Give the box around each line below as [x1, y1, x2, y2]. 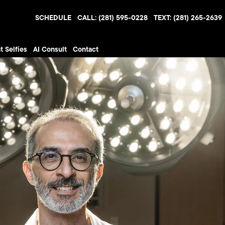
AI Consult [33, 44, 67, 55]
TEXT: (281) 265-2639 [154, 12, 222, 23]
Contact [72, 44, 98, 55]
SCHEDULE [35, 12, 71, 23]
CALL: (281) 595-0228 [77, 12, 148, 23]
